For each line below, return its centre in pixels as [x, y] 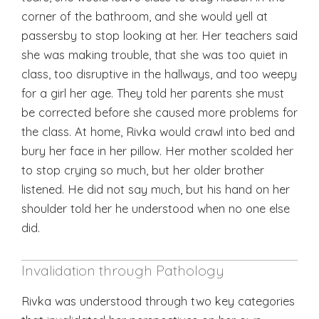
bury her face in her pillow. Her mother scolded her [157, 150]
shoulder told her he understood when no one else [156, 208]
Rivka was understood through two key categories [158, 300]
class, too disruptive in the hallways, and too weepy [159, 73]
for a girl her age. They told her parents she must [153, 93]
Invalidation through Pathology [123, 270]
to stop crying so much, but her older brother [143, 169]
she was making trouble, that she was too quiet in [155, 54]
